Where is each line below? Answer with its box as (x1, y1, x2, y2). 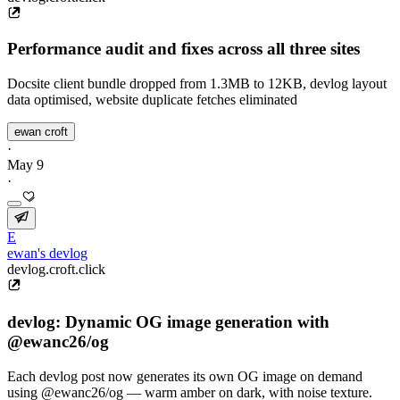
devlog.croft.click (7, 262, 105, 278)
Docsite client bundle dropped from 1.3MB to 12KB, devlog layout (7, 76, 387, 92)
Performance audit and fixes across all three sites (7, 39, 360, 59)
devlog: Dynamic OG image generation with (7, 312, 329, 331)
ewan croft (14, 125, 68, 139)
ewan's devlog (7, 246, 87, 262)
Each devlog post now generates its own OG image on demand (7, 368, 362, 384)
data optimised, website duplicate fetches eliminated (7, 92, 297, 108)
